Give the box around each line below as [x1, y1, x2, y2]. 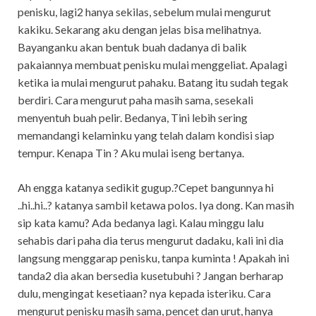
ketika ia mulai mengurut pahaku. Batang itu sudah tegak [18, 75, 288, 89]
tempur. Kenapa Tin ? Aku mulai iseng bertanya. [18, 145, 244, 159]
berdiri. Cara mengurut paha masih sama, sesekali [18, 92, 253, 107]
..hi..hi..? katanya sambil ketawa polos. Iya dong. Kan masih [18, 197, 294, 212]
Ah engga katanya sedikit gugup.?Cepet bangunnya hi [18, 180, 274, 194]
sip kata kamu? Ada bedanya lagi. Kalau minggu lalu [18, 215, 264, 229]
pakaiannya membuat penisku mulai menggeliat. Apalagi [18, 57, 287, 71]
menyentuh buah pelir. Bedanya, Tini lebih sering [18, 110, 248, 124]
